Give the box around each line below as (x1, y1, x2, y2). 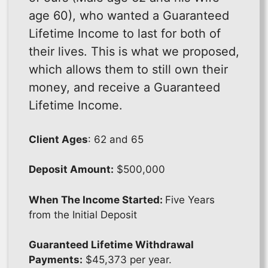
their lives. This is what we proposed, (29, 44, 239, 59)
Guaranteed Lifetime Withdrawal (29, 239, 194, 251)
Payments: (29, 254, 83, 266)
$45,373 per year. (83, 254, 172, 266)
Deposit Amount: (29, 163, 114, 176)
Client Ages (29, 133, 88, 145)
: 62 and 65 (88, 133, 144, 145)
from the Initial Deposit (29, 208, 137, 221)
